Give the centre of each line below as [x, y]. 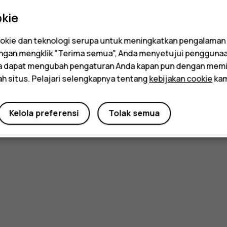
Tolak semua [134, 113]
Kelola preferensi [44, 113]
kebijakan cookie [181, 79]
